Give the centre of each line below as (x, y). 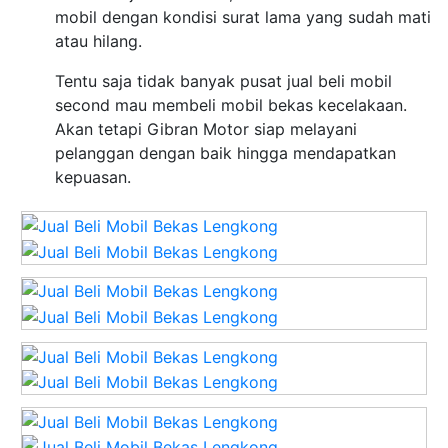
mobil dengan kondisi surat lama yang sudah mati (243, 17)
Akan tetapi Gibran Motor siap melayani (206, 129)
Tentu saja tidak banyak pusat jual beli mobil (223, 81)
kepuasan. (93, 177)
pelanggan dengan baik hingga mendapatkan (225, 153)
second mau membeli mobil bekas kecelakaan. (231, 105)
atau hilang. (98, 41)
